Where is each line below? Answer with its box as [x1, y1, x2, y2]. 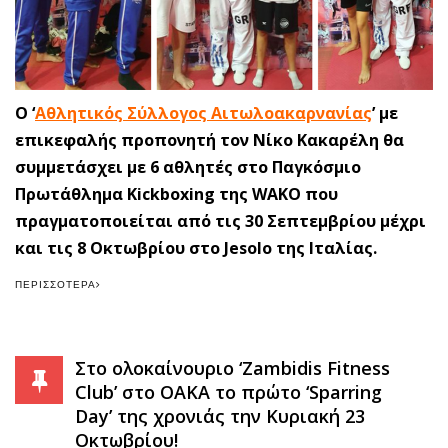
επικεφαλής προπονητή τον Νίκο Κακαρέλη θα [15, 129, 404, 152]
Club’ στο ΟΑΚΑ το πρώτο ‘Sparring [75, 380, 382, 405]
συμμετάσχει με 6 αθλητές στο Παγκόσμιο [15, 156, 361, 179]
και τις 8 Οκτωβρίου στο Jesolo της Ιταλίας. [15, 237, 377, 260]
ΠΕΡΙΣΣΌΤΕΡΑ [15, 279, 96, 291]
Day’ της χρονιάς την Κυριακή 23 [75, 404, 365, 429]
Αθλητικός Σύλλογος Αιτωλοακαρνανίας [35, 102, 372, 125]
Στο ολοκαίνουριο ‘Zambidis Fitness [75, 356, 390, 381]
